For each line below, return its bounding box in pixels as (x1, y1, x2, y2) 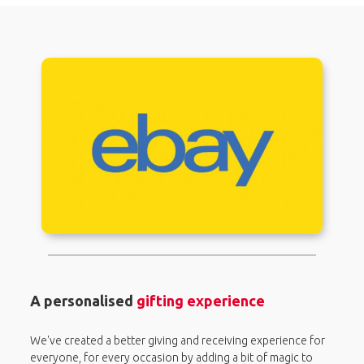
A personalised (30, 292, 136, 309)
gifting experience (136, 292, 265, 309)
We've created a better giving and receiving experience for (30, 333, 325, 347)
